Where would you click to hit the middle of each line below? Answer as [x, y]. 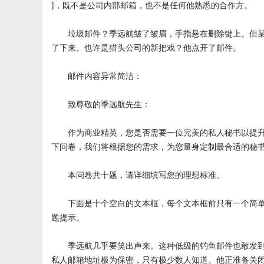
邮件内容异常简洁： [97, 76]
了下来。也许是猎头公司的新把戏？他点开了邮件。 [146, 47]
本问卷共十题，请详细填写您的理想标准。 [138, 175]
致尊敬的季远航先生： [101, 104]
